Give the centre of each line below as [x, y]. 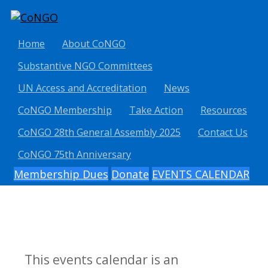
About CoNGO [94, 44]
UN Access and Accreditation [82, 88]
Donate [130, 174]
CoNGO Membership [65, 110]
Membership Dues [61, 174]
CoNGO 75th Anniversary [74, 155]
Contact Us [223, 133]
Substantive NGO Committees [85, 66]
